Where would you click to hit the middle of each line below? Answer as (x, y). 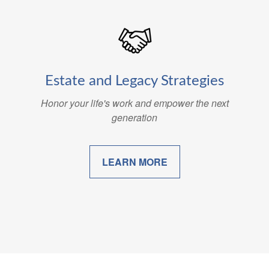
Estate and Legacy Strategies (134, 81)
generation (134, 117)
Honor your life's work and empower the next (134, 103)
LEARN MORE (134, 162)
